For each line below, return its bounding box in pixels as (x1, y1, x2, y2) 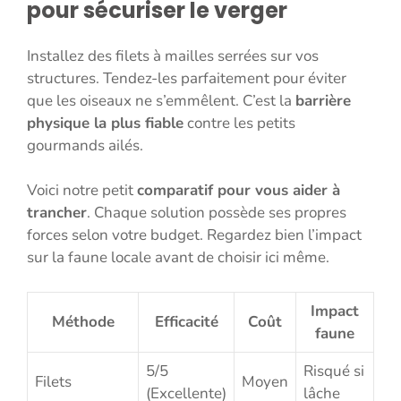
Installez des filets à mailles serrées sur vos (27, 45, 319, 66)
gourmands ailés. (27, 134, 143, 156)
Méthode (51, 311, 115, 332)
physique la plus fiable (27, 112, 183, 133)
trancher (27, 202, 87, 224)
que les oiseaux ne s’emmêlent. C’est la (27, 90, 295, 111)
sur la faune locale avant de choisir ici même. (27, 247, 329, 269)
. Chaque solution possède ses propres (87, 202, 346, 224)
